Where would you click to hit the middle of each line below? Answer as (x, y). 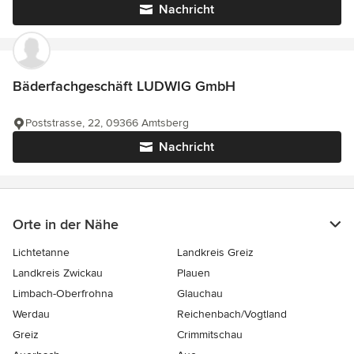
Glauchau (200, 294)
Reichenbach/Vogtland (232, 314)
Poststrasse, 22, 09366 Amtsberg (107, 123)
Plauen (194, 273)
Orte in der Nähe (66, 224)
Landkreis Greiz (215, 252)
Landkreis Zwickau (58, 273)
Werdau (31, 314)
